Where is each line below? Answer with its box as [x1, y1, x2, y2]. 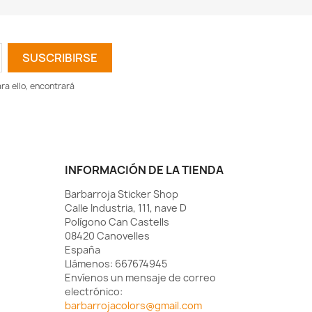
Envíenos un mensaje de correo [65, 271, 217, 285]
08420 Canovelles [65, 229, 150, 243]
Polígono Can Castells [65, 215, 170, 229]
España [65, 243, 101, 257]
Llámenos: [65, 257, 116, 271]
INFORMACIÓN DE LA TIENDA [65, 162, 224, 178]
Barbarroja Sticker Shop [65, 187, 179, 201]
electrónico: [65, 285, 123, 299]
